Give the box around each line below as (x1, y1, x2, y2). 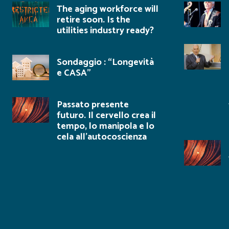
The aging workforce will (57, 2, 158, 17)
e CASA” (57, 65, 91, 81)
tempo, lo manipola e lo (57, 119, 154, 134)
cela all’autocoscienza (57, 129, 147, 145)
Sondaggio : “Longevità (57, 55, 154, 70)
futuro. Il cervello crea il (57, 108, 156, 123)
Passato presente (57, 97, 129, 112)
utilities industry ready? (57, 23, 154, 38)
